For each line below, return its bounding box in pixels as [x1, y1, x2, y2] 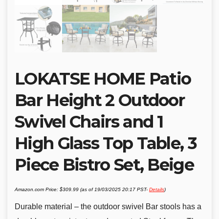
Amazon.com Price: [15, 187, 60, 193]
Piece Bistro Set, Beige [15, 154, 194, 175]
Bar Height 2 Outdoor [15, 90, 184, 111]
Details [149, 187, 164, 193]
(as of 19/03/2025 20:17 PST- [79, 187, 149, 193]
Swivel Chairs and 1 [15, 111, 163, 132]
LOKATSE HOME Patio [15, 68, 191, 89]
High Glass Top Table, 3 [15, 133, 197, 154]
